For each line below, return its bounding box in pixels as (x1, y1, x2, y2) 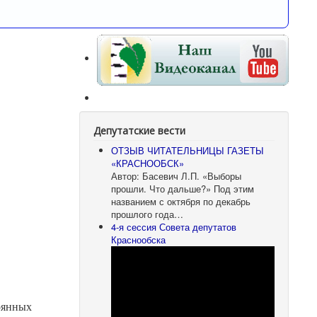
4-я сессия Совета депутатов (111, 219, 237, 234)
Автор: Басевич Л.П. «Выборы (111, 168, 242, 183)
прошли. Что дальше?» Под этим (111, 181, 255, 195)
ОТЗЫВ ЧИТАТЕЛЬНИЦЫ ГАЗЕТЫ (111, 143, 265, 157)
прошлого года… (111, 207, 184, 221)
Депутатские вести (93, 123, 186, 137)
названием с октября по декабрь (111, 194, 251, 208)
